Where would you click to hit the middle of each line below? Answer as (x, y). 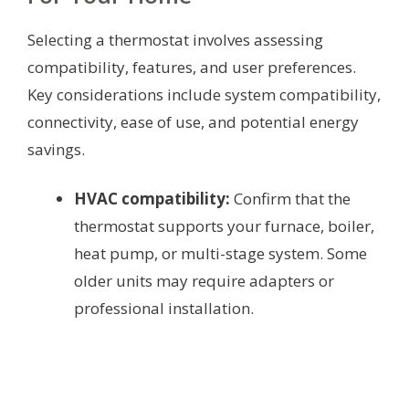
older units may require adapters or (204, 280)
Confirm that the (290, 198)
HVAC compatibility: (152, 198)
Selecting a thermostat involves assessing (175, 39)
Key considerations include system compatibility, (204, 94)
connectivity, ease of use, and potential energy (193, 121)
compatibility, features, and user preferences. (192, 67)
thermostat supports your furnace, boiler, (224, 225)
